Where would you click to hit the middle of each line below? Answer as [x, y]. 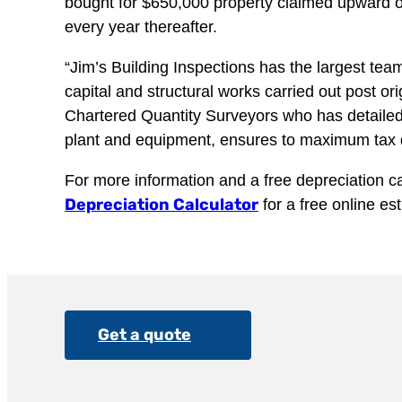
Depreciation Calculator [162, 205]
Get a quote [144, 335]
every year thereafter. [141, 27]
